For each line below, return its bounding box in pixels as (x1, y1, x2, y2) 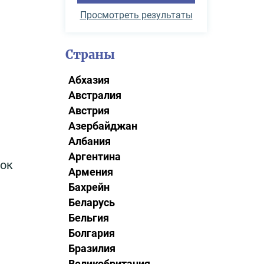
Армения (68, 166, 113, 178)
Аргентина (68, 150, 121, 163)
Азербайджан (68, 120, 137, 132)
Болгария (68, 227, 115, 239)
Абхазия (68, 74, 110, 86)
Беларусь (68, 196, 115, 209)
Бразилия (68, 242, 115, 255)
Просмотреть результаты (80, 9, 193, 21)
